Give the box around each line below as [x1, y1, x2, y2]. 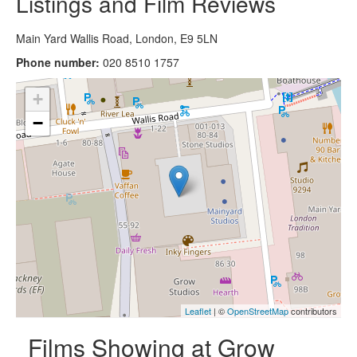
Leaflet [185, 304, 211, 317]
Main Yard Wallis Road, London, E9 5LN [16, 29, 218, 46]
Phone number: [16, 53, 100, 70]
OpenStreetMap [227, 304, 288, 317]
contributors [288, 304, 337, 317]
